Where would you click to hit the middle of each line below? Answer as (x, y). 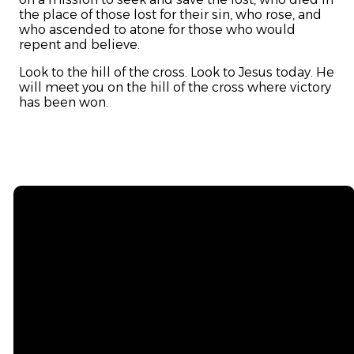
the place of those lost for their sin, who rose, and (170, 15)
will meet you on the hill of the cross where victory (175, 88)
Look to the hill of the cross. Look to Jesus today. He (177, 73)
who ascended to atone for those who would (157, 30)
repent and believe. (79, 45)
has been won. (64, 103)
